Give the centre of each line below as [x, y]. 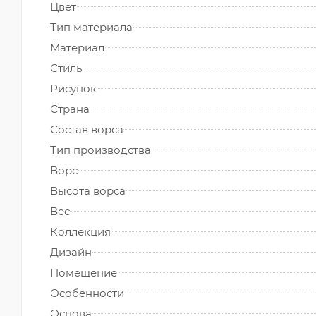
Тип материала [91, 27]
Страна [70, 109]
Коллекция [80, 231]
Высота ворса [88, 190]
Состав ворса [87, 129]
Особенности [87, 293]
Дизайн [71, 252]
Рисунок [73, 88]
